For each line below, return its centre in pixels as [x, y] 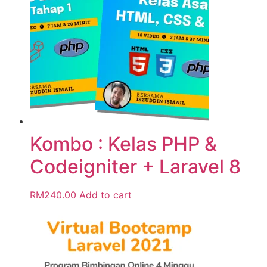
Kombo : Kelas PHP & [123, 144]
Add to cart [105, 195]
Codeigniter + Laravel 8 [135, 167]
